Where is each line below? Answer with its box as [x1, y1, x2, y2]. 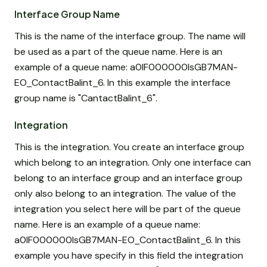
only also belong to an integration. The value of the [14, 187, 236, 200]
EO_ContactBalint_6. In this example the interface [14, 76, 231, 89]
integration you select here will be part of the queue [14, 203, 241, 216]
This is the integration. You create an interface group [14, 141, 244, 154]
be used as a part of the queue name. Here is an [14, 45, 222, 58]
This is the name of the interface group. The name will [14, 30, 246, 43]
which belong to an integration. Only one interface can [14, 156, 251, 169]
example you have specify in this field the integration [14, 249, 243, 262]
